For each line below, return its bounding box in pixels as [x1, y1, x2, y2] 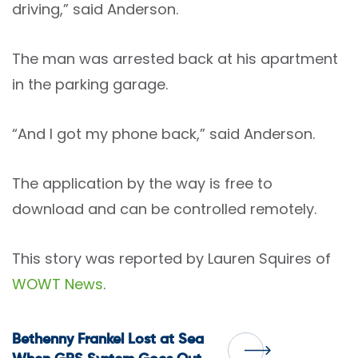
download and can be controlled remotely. [12, 199, 316, 219]
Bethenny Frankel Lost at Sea [12, 332, 204, 347]
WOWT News [12, 274, 103, 294]
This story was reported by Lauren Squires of [12, 249, 331, 268]
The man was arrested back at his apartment [12, 49, 338, 69]
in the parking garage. [12, 74, 168, 94]
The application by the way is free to [12, 173, 272, 193]
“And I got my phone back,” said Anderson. [12, 124, 315, 144]
